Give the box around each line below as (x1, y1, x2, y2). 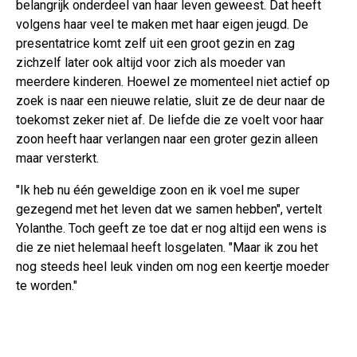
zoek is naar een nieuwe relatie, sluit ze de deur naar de (16, 92, 325, 108)
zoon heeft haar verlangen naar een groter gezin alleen (16, 131, 318, 147)
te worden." (16, 277, 77, 293)
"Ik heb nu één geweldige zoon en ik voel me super (16, 182, 300, 198)
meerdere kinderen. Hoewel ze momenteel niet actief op (16, 73, 330, 89)
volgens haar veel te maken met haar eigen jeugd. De (16, 16, 308, 32)
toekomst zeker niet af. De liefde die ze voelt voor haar (16, 112, 324, 127)
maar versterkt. (16, 150, 99, 166)
